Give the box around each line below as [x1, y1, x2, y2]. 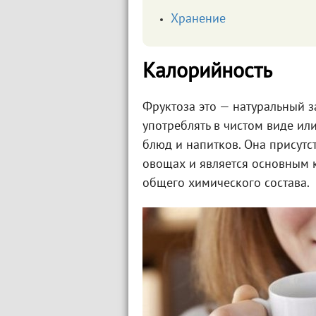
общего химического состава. [142, 178, 310, 190]
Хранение [171, 13, 226, 25]
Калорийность [142, 63, 272, 82]
